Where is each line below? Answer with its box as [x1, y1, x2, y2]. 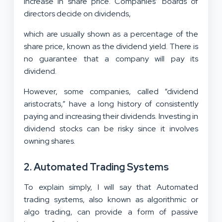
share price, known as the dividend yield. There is [24, 41, 198, 52]
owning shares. [24, 135, 75, 146]
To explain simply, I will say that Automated [24, 181, 198, 192]
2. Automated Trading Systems [24, 160, 169, 173]
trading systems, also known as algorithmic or [24, 194, 198, 205]
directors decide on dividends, [24, 8, 132, 19]
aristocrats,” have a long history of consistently [24, 98, 198, 109]
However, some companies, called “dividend [24, 86, 198, 97]
